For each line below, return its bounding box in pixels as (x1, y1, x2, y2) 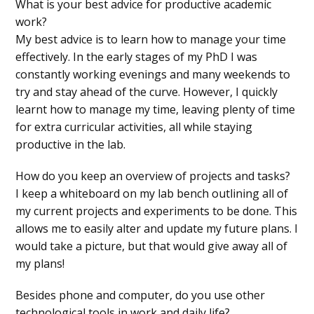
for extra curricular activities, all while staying (15, 118, 253, 135)
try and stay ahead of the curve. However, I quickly (15, 83, 278, 100)
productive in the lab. (15, 136, 126, 152)
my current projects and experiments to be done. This (15, 203, 298, 219)
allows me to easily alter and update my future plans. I (15, 220, 299, 236)
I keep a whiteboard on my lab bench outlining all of (15, 185, 289, 201)
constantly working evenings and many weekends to (15, 66, 291, 82)
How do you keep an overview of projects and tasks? (15, 168, 291, 184)
